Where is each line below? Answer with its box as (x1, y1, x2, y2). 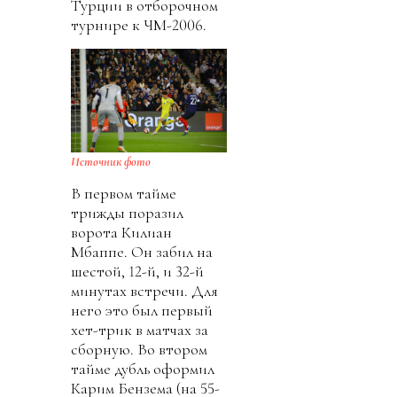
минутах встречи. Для (71, 281, 218, 301)
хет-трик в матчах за (71, 320, 208, 340)
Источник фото (71, 154, 151, 170)
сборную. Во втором (71, 339, 207, 360)
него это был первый (71, 300, 213, 321)
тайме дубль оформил (71, 359, 214, 379)
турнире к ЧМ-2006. (71, 14, 206, 35)
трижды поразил (71, 203, 183, 223)
